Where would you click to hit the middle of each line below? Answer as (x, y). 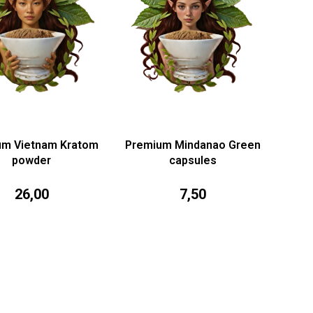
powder (32, 161)
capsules (192, 161)
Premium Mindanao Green (192, 145)
